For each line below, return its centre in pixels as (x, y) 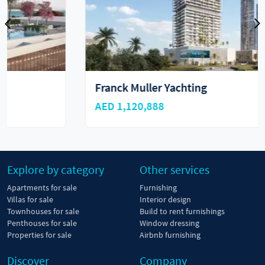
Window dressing (169, 223)
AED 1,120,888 (61, 106)
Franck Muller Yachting (83, 88)
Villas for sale (30, 200)
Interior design (165, 200)
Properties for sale (39, 235)
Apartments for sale (42, 188)
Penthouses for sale (42, 223)
